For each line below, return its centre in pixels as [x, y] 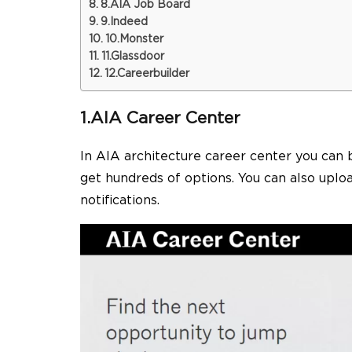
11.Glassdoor [132, 57]
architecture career [185, 157]
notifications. [120, 201]
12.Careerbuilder [147, 74]
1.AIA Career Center [160, 119]
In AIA [102, 157]
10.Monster [134, 40]
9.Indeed [124, 22]
